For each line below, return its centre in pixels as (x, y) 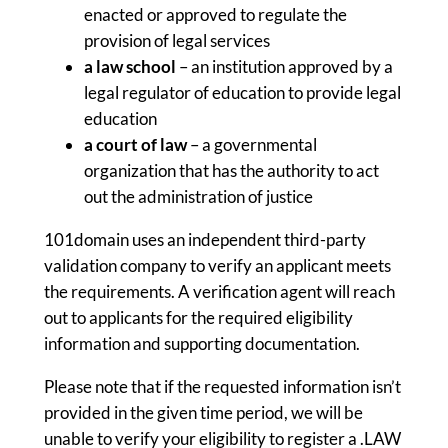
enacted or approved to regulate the (215, 15)
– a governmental (253, 145)
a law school (129, 67)
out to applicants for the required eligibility (198, 318)
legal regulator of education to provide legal (242, 93)
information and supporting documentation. (201, 344)
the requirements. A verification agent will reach (219, 292)
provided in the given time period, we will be (203, 412)
